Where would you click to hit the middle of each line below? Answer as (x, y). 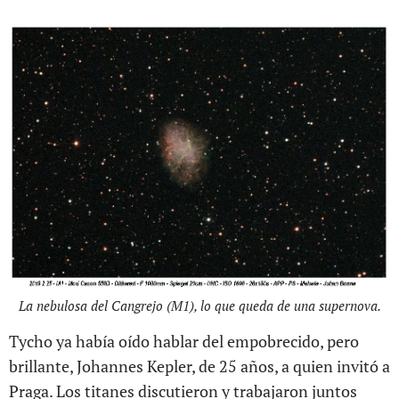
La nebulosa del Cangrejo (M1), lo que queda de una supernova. (199, 306)
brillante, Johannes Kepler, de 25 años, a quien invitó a (199, 366)
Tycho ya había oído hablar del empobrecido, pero (184, 342)
